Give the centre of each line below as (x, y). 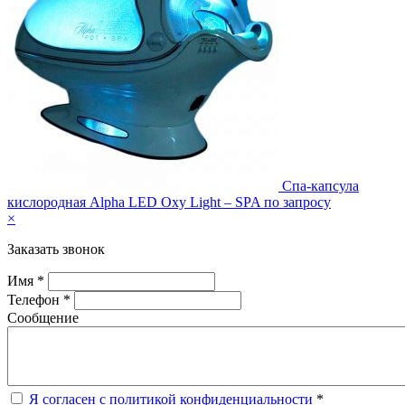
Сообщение (43, 318)
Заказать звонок (56, 250)
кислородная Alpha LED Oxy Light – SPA (134, 202)
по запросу (297, 202)
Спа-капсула (320, 186)
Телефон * (41, 300)
